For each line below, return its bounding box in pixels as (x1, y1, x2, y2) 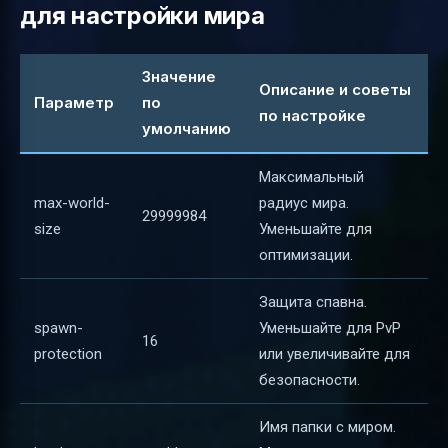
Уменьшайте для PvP (259, 318, 401, 337)
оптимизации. (259, 245, 353, 264)
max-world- (34, 193, 110, 212)
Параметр (34, 92, 114, 112)
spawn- (34, 318, 83, 337)
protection (34, 344, 102, 363)
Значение (142, 66, 216, 86)
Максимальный (259, 167, 364, 186)
